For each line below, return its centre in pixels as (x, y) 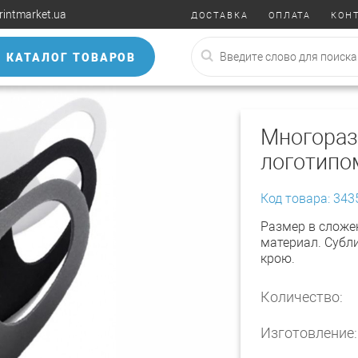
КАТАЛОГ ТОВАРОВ (72, 57)
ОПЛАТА (290, 16)
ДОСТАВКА (220, 16)
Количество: (302, 297)
